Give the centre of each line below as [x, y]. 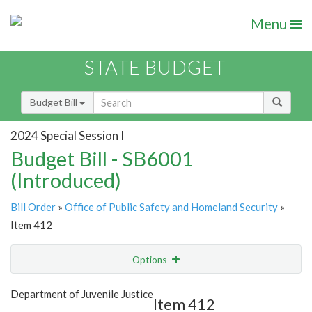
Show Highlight [113, 288]
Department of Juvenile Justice [82, 294]
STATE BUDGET [155, 68]
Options [150, 260]
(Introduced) [66, 180]
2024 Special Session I [67, 135]
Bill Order [33, 207]
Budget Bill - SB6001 [102, 159]
